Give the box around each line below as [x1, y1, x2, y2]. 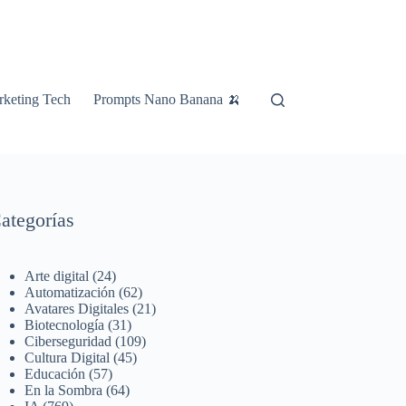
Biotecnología [24, 317, 105, 333]
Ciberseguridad [24, 333, 112, 349]
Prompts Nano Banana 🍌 [93, 92, 242, 107]
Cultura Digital [24, 350, 111, 365]
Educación [24, 366, 86, 382]
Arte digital [24, 268, 90, 284]
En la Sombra [24, 382, 103, 398]
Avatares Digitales [24, 301, 130, 316]
